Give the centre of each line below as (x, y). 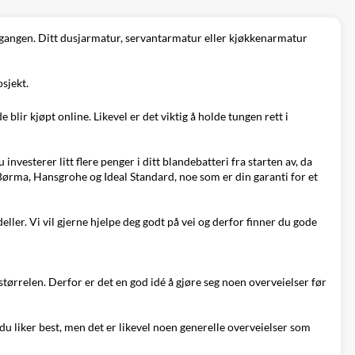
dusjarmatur (90, 38)
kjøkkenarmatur (268, 38)
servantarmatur (164, 38)
